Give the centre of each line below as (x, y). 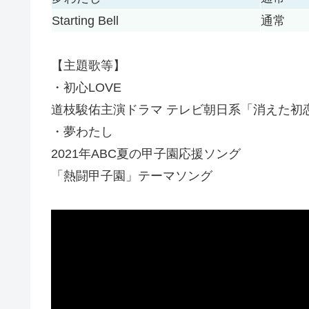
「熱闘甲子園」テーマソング (132, 176)
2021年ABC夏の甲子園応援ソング (146, 154)
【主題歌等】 (88, 66)
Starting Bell (85, 20)
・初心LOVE (86, 88)
